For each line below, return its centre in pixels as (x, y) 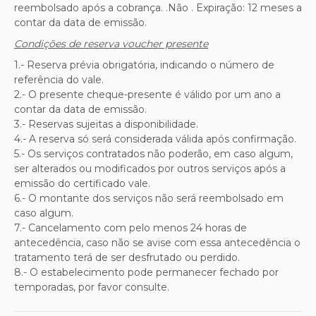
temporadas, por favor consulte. (92, 287)
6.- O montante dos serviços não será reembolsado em (149, 198)
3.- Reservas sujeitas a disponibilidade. (106, 124)
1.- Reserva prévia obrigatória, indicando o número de (144, 65)
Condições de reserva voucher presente (111, 43)
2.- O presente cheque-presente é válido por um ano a (147, 94)
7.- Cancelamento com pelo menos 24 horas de (130, 227)
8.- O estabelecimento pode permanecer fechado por (146, 272)
